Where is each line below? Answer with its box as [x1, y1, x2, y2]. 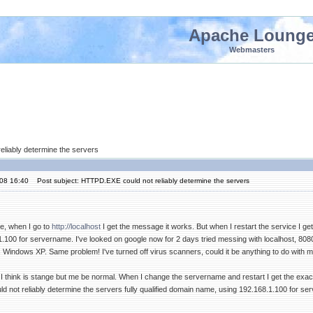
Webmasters [229, 45, 275, 54]
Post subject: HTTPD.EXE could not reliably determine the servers [31, 177, 249, 184]
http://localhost [52, 222, 101, 231]
